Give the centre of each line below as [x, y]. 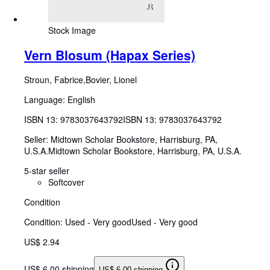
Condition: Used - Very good [78, 222]
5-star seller [47, 171]
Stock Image [72, 30]
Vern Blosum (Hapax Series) [110, 55]
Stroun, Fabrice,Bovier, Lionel [80, 80]
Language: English [60, 100]
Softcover [66, 182]
